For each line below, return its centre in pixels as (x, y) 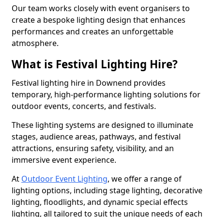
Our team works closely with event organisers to (101, 8)
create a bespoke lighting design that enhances (99, 20)
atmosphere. (35, 43)
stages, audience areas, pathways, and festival (96, 137)
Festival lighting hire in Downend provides (89, 83)
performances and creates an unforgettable (93, 31)
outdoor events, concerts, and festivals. (85, 106)
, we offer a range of (145, 179)
